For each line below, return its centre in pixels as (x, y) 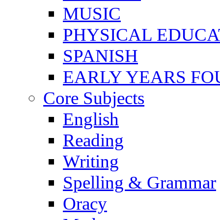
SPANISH (100, 55)
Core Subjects (94, 98)
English (91, 119)
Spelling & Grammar (139, 182)
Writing (91, 161)
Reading (93, 140)
